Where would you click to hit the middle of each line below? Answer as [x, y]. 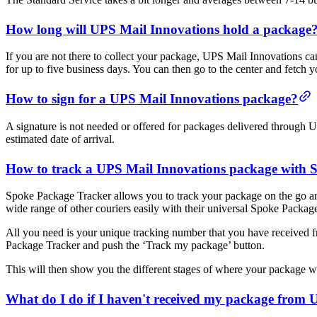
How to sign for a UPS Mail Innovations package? [152, 99]
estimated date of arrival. [60, 139]
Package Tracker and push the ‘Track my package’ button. [135, 246]
